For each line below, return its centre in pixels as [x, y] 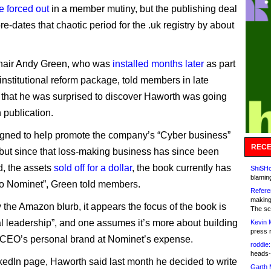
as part [220, 64]
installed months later [158, 64]
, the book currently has [181, 168]
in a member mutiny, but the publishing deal [143, 9]
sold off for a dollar [93, 168]
